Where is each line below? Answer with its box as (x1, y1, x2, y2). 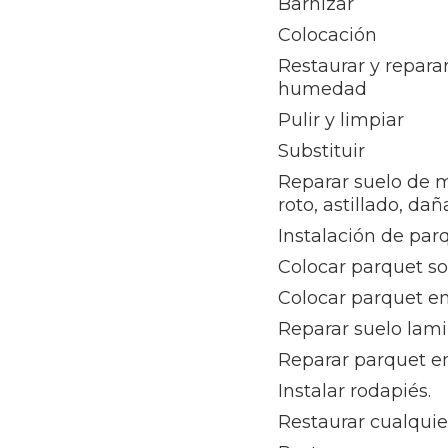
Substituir (278, 140, 366, 162)
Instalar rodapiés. (278, 380, 432, 402)
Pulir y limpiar (278, 109, 405, 131)
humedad (278, 78, 368, 100)
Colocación (278, 24, 378, 46)
